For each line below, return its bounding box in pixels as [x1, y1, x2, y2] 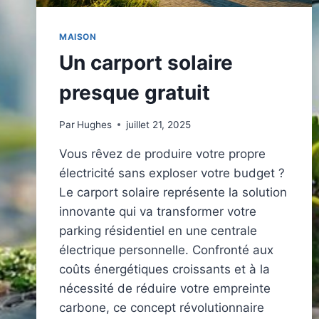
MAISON [59, 31, 97, 43]
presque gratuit [59, 80, 210, 105]
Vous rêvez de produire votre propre [59, 146, 266, 161]
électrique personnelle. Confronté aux [59, 242, 273, 257]
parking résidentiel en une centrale [59, 223, 257, 238]
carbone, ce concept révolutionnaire [59, 300, 264, 315]
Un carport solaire [59, 51, 233, 75]
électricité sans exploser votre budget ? [59, 165, 285, 180]
